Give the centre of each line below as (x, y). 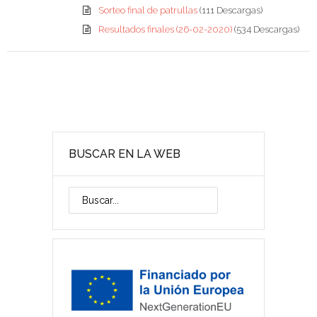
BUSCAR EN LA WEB (125, 154)
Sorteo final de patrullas (149, 11)
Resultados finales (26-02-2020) (166, 30)
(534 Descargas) (266, 30)
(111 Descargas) (231, 11)
